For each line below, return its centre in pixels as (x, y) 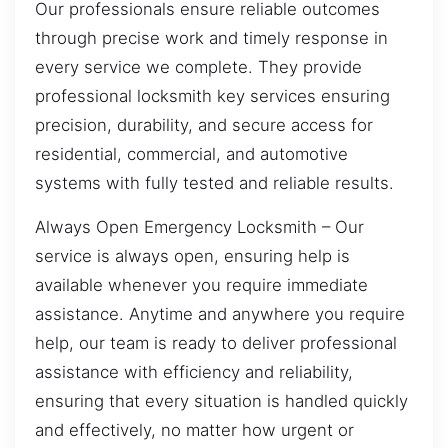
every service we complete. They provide (198, 67)
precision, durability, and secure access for (204, 125)
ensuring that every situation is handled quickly (221, 400)
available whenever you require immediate (201, 284)
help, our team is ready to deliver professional (216, 342)
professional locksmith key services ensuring (212, 96)
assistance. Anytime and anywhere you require (220, 313)
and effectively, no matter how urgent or (194, 429)
